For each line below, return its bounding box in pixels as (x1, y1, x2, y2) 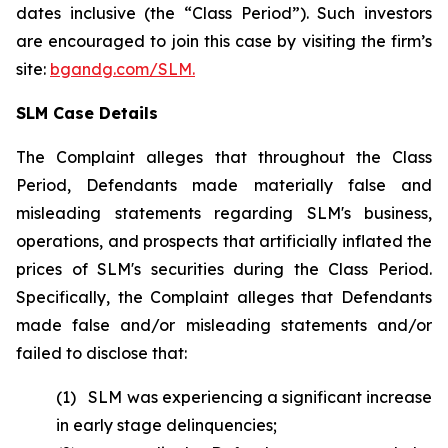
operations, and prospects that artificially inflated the (16, 231, 432, 251)
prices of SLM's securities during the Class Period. (16, 259, 432, 279)
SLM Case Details (16, 103, 158, 123)
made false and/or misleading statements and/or (16, 315, 432, 335)
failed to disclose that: (16, 343, 187, 363)
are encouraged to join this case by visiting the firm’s (16, 31, 432, 51)
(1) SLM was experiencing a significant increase (56, 387, 432, 407)
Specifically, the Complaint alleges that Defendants (16, 287, 432, 307)
